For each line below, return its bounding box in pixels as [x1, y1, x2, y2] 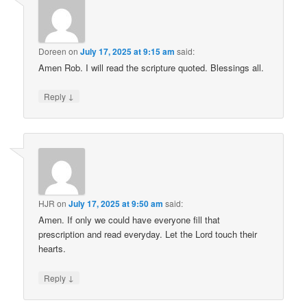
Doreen [38, 45, 67, 57]
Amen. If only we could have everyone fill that [38, 213, 221, 227]
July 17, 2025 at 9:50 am [69, 197, 164, 210]
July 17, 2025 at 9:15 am [80, 45, 175, 58]
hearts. [38, 242, 66, 256]
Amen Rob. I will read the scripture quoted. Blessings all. [38, 60, 265, 74]
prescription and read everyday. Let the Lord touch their [38, 228, 258, 241]
